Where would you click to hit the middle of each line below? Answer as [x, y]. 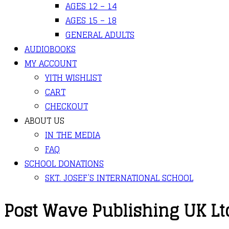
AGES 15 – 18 [91, 20]
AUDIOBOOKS [50, 49]
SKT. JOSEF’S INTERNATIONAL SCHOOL [119, 178]
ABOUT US [44, 121]
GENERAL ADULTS [100, 35]
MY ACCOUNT [51, 63]
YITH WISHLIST [73, 78]
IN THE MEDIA [73, 135]
